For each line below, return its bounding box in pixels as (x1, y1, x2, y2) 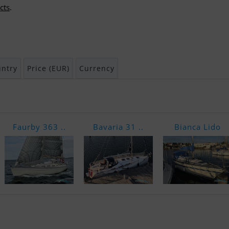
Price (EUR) (27, 63, 70, 73)
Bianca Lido (174, 122, 221, 132)
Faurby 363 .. (12, 122, 66, 132)
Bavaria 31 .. (93, 122, 144, 132)
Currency (79, 63, 114, 73)
